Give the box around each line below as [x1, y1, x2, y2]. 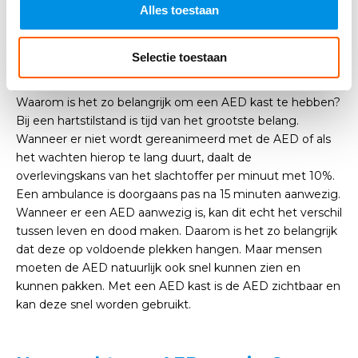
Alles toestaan [139, 2, 219, 17]
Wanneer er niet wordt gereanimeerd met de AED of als [16, 132, 331, 146]
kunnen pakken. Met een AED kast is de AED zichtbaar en [16, 279, 340, 293]
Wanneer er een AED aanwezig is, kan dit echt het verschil [16, 205, 342, 220]
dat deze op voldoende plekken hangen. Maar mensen [16, 242, 322, 257]
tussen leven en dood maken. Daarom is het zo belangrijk [16, 224, 337, 238]
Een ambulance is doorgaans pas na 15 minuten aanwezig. [16, 187, 340, 201]
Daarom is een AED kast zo [16, 35, 268, 57]
